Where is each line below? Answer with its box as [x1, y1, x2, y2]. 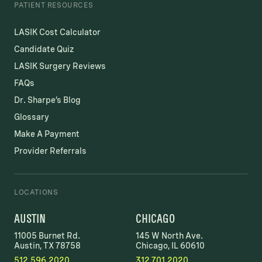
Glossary [14, 112, 49, 122]
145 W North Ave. [136, 231, 203, 240]
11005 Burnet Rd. [14, 231, 80, 240]
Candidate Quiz [14, 44, 74, 54]
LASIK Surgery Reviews [14, 61, 106, 71]
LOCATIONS [14, 188, 58, 196]
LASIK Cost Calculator [14, 27, 101, 37]
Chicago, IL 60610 [136, 241, 205, 250]
